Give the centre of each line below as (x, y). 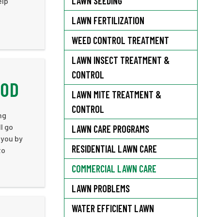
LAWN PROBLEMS (101, 188)
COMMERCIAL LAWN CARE (114, 169)
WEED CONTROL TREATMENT (120, 40)
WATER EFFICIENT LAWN (113, 208)
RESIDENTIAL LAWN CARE (114, 149)
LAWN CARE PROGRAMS (110, 129)
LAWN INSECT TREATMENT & (121, 60)
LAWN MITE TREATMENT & (116, 94)
